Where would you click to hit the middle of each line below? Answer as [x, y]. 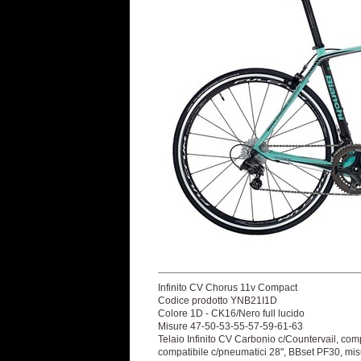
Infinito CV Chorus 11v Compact [228, 288]
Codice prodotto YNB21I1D [218, 301]
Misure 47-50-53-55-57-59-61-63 [230, 326]
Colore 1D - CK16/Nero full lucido [231, 313]
